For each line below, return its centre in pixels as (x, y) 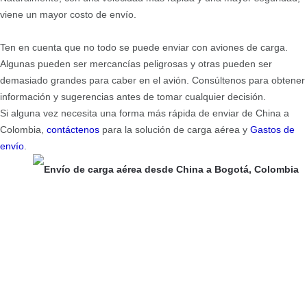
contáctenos (73, 129)
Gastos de (272, 129)
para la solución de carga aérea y (175, 129)
